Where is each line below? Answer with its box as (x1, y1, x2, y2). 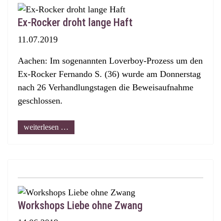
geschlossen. (18, 96, 63, 106)
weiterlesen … (24, 123, 69, 131)
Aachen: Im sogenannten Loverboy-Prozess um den (18, 56, 203, 66)
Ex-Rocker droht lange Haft (18, 16, 133, 29)
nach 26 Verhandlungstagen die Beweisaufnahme (18, 82, 193, 92)
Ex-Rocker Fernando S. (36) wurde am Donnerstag (18, 69, 201, 79)
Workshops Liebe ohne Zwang (18, 199, 143, 212)
